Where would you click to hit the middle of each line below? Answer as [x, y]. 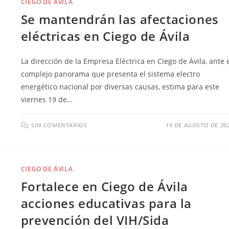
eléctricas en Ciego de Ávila [105, 36]
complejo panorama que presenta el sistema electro [110, 74]
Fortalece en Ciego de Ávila [105, 186]
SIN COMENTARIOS [59, 125]
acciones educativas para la [106, 203]
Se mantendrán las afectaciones [120, 19]
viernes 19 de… [47, 99]
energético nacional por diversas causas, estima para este [120, 86]
